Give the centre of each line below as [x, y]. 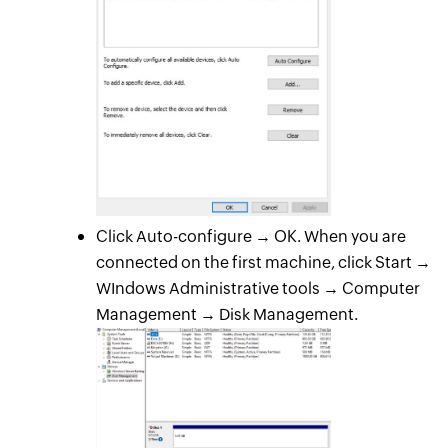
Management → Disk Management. [226, 314]
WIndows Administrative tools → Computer [257, 288]
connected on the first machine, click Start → [263, 262]
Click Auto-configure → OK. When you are [250, 236]
